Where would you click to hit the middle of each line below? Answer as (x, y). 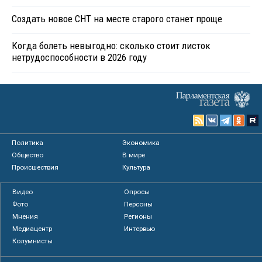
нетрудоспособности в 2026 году (79, 58)
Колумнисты (32, 241)
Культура (137, 168)
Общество (27, 155)
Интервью (139, 229)
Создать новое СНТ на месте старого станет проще (117, 19)
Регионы (138, 217)
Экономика (141, 143)
